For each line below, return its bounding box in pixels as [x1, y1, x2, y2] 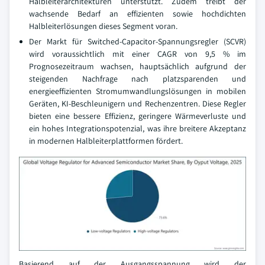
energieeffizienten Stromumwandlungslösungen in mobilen [29, 85, 246, 96]
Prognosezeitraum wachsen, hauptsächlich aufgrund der [29, 60, 246, 72]
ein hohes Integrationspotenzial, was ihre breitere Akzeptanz [29, 122, 246, 134]
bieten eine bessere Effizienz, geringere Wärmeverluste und [29, 110, 246, 121]
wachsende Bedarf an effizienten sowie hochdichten [29, 8, 246, 19]
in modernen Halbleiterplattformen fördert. [29, 135, 183, 146]
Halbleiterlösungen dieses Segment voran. [29, 20, 177, 31]
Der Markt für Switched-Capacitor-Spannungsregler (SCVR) [29, 35, 246, 47]
